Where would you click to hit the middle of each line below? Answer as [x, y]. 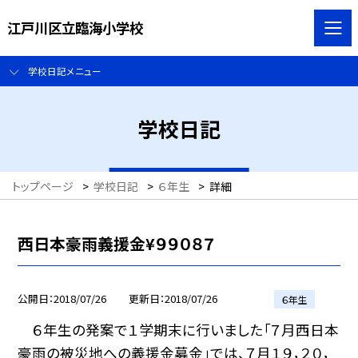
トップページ [43, 187]
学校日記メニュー [64, 71]
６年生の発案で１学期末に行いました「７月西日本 [179, 329]
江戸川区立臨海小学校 [75, 27]
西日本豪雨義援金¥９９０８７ [117, 243]
